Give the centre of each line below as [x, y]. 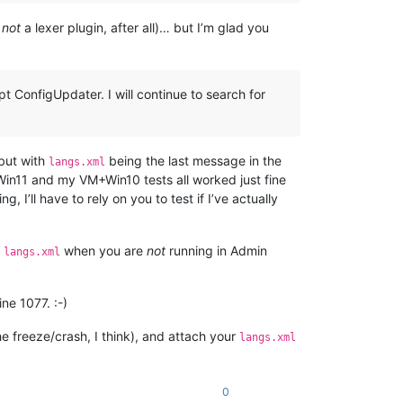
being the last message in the [193, 161]
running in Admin [216, 251]
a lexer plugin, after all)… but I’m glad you [145, 28]
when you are [103, 251]
